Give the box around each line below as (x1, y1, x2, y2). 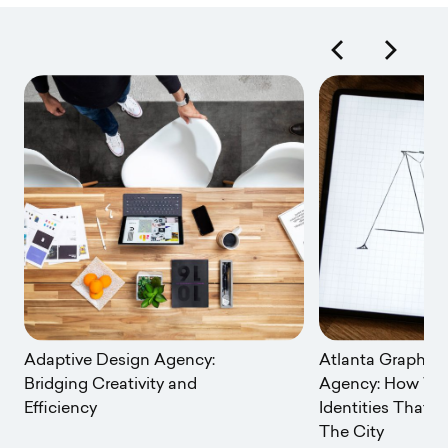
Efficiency (24, 400, 97, 417)
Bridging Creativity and (24, 376, 197, 393)
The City (319, 424, 384, 441)
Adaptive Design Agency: (24, 352, 215, 369)
